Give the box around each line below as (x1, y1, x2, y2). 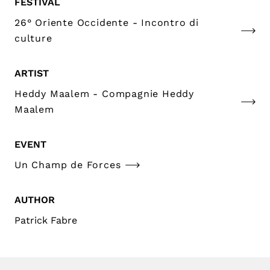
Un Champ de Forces (14, 159, 121, 171)
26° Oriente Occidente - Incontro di (14, 16, 199, 28)
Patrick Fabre (14, 214, 77, 226)
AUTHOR (14, 193, 55, 206)
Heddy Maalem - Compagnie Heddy (14, 87, 194, 99)
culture (14, 32, 52, 44)
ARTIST (14, 67, 49, 79)
